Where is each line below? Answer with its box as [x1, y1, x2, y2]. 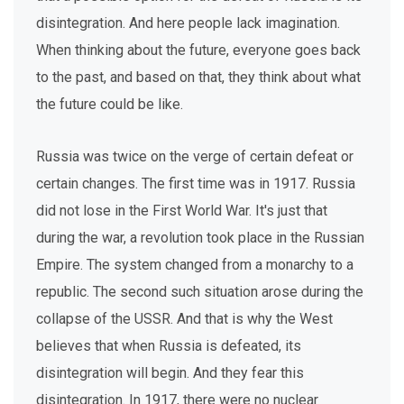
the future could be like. [36, 96, 183, 113]
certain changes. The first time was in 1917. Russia [36, 175, 355, 192]
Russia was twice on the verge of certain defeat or [36, 148, 353, 165]
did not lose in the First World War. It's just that [36, 202, 327, 219]
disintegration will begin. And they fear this [36, 364, 304, 381]
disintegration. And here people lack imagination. [36, 14, 340, 32]
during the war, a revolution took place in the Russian [36, 229, 364, 246]
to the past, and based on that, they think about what [36, 69, 361, 86]
